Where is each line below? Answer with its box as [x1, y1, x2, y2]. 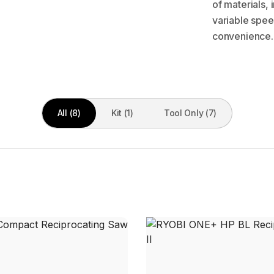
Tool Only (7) [163, 108, 217, 118]
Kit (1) [111, 108, 133, 118]
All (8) [57, 108, 81, 118]
